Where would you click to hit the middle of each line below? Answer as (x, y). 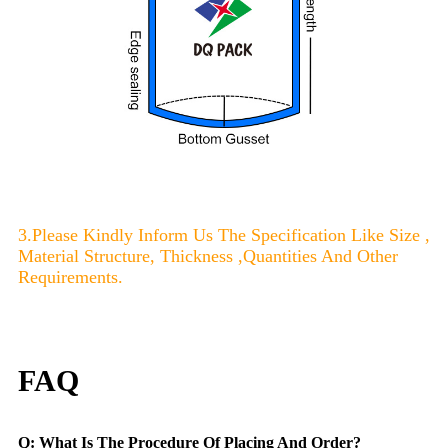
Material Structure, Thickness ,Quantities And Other (208, 255)
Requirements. (70, 276)
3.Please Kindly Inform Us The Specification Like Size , (224, 234)
